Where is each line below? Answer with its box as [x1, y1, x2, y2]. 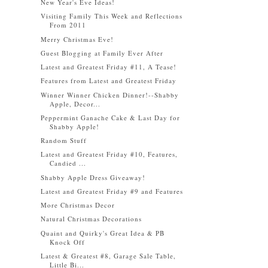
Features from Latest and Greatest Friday [41, 76, 177, 86]
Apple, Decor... [50, 99, 101, 108]
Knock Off [50, 237, 86, 246]
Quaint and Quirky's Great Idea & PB [41, 228, 165, 237]
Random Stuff [41, 136, 87, 145]
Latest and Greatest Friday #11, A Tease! [41, 62, 177, 71]
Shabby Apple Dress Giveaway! [41, 172, 146, 182]
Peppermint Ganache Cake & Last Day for [41, 112, 181, 122]
